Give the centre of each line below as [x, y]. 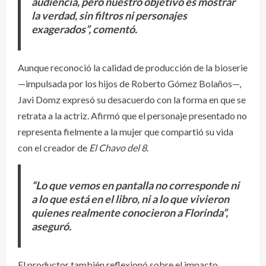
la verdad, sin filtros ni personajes [109, 15]
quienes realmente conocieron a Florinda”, [129, 212]
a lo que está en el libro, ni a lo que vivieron [130, 199]
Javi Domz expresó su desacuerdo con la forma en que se [132, 99]
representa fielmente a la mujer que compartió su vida [126, 131]
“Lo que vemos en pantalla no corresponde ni [135, 185]
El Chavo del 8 [118, 147]
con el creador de [53, 147]
